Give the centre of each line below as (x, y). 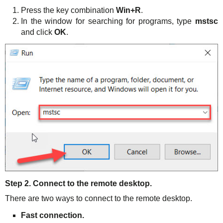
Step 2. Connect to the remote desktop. (78, 183)
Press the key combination (68, 10)
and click (38, 32)
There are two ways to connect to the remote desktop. (99, 198)
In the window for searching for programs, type (108, 21)
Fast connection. (53, 215)
